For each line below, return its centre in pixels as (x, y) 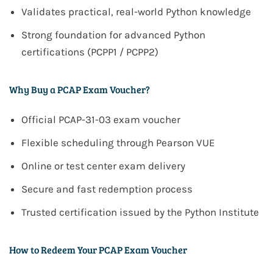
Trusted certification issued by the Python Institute (140, 212)
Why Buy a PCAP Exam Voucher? (80, 90)
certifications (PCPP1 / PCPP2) (90, 52)
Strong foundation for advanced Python (113, 35)
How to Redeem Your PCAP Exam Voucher (98, 250)
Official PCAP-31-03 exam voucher (101, 120)
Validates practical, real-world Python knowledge (136, 12)
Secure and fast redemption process (107, 189)
